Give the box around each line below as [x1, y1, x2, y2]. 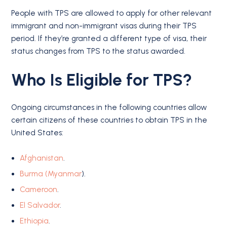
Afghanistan [20, 154, 64, 163]
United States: [11, 128, 64, 138]
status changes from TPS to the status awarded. [11, 46, 186, 56]
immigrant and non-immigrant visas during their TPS [11, 21, 197, 30]
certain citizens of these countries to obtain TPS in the [11, 116, 208, 125]
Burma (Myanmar [20, 169, 82, 179]
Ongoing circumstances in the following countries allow [11, 103, 207, 112]
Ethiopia [20, 216, 49, 225]
